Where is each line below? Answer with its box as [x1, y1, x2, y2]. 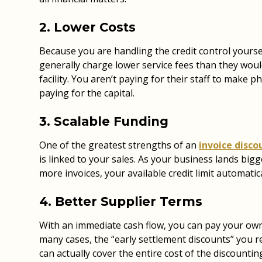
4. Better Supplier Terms [39, 194, 203, 209]
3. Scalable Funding [39, 113, 169, 129]
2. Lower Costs [39, 19, 136, 35]
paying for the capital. [39, 87, 135, 99]
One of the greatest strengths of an [39, 139, 199, 151]
